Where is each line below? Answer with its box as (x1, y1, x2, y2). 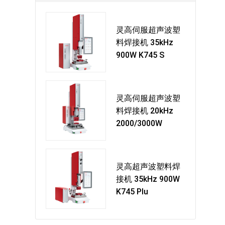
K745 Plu (116, 186, 148, 196)
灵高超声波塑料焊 (116, 161, 180, 171)
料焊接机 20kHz (116, 105, 173, 116)
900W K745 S (116, 50, 164, 60)
